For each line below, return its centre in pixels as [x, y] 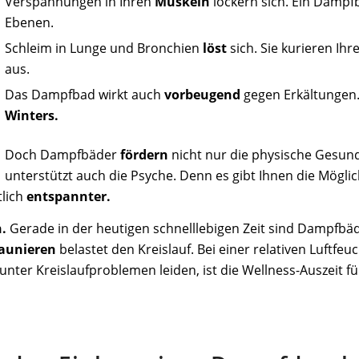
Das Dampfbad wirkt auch [85, 94]
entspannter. [69, 196]
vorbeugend [203, 94]
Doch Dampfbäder [63, 154]
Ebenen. [30, 22]
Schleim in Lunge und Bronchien [104, 48]
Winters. [32, 115]
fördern [145, 154]
